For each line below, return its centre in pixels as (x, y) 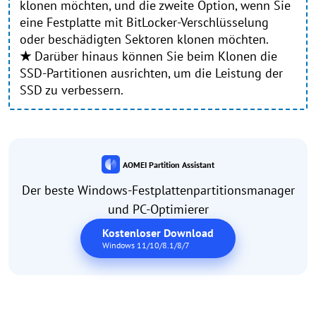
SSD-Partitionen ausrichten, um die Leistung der (151, 73)
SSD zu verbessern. (72, 90)
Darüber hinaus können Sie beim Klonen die (154, 56)
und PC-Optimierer (158, 209)
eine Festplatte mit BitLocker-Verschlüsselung (144, 23)
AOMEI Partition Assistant (168, 165)
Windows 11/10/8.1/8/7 (146, 245)
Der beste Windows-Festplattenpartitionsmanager (158, 190)
